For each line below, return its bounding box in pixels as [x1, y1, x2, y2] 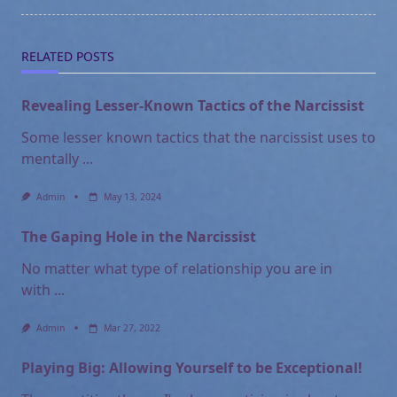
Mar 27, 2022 [103, 322, 160, 335]
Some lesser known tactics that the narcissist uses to [21, 127, 376, 147]
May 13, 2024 [103, 190, 161, 203]
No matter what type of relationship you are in [21, 259, 332, 279]
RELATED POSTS [21, 47, 114, 65]
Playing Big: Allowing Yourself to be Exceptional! [21, 358, 362, 378]
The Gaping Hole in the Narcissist [21, 227, 256, 247]
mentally [21, 148, 79, 168]
